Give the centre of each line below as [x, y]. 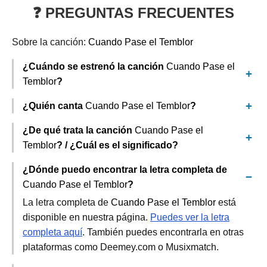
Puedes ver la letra [190, 217]
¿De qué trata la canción [79, 130]
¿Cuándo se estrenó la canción [94, 66]
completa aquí [52, 232]
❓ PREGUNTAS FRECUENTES [133, 13]
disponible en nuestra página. [86, 217]
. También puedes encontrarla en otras [163, 232]
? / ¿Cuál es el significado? [117, 145]
